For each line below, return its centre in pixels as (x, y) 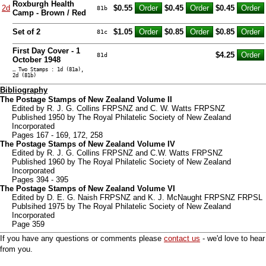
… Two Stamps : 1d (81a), (48, 69)
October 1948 (37, 59)
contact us (182, 238)
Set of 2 (26, 31)
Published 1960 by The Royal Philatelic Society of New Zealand (121, 161)
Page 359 (28, 224)
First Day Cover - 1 (46, 50)
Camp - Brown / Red (49, 12)
